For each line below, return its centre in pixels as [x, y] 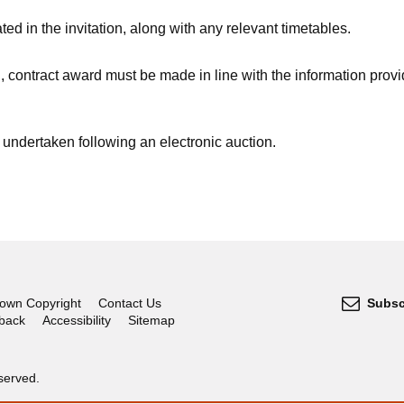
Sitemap [151, 320]
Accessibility [76, 320]
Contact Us [129, 303]
